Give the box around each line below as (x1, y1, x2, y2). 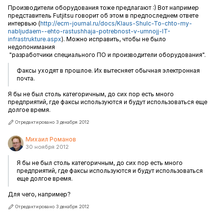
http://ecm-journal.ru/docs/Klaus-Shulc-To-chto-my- (40, 20, 192, 27)
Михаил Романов (26, 136, 76, 143)
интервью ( (8, 20, 40, 27)
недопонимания (8, 43, 55, 51)
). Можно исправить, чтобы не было (61, 35, 166, 43)
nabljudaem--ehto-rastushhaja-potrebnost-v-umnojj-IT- (8, 27, 170, 35)
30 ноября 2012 (26, 143, 69, 150)
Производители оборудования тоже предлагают (8, 4, 153, 11)
